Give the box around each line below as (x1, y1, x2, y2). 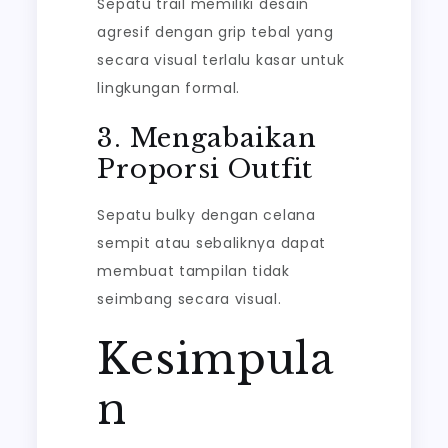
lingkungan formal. (97, 78, 241, 98)
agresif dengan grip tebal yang (97, 22, 334, 42)
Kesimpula (97, 333, 334, 385)
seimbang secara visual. (97, 289, 282, 309)
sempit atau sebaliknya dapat (97, 233, 327, 253)
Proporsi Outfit (97, 153, 313, 185)
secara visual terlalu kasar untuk (97, 50, 345, 70)
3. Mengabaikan (97, 122, 317, 154)
